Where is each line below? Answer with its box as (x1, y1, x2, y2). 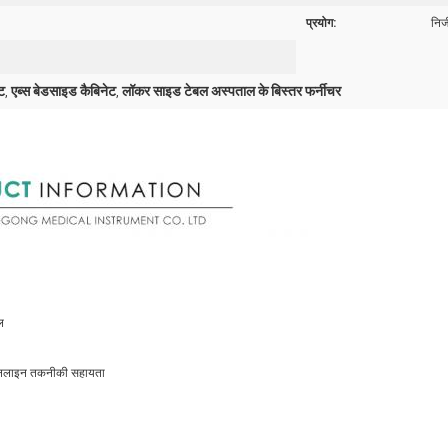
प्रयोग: (306, 16, 336, 30)
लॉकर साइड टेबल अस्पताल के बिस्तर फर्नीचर (122, 83, 341, 99)
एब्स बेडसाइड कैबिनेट (11, 83, 116, 99)
